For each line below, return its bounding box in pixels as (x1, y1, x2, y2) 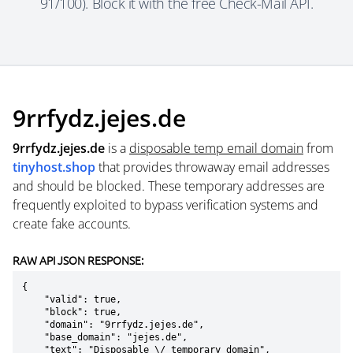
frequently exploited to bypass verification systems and (13, 196, 318, 214)
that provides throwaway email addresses (95, 158, 329, 176)
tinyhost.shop (13, 158, 95, 176)
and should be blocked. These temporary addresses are (13, 177, 325, 195)
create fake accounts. (13, 215, 131, 232)
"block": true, (22, 307, 44, 318)
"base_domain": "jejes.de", (22, 332, 44, 343)
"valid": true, (22, 294, 44, 305)
